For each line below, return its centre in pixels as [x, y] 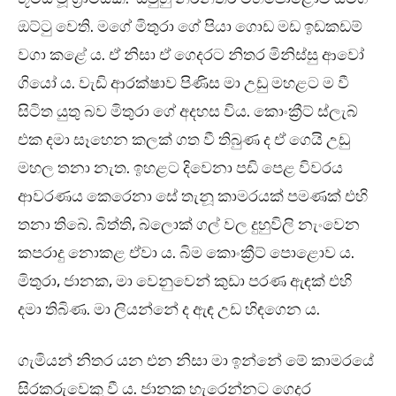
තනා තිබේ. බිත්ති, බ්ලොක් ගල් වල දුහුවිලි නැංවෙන [189, 225]
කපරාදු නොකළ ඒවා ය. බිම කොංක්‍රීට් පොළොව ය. [186, 253]
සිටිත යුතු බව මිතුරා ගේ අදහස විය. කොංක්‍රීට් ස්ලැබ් [188, 112]
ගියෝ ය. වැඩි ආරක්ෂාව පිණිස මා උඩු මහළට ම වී [183, 84]
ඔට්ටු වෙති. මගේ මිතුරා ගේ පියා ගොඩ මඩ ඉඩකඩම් [190, 27]
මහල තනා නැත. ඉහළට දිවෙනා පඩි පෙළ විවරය [180, 168]
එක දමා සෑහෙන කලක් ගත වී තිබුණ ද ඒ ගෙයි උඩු [184, 140]
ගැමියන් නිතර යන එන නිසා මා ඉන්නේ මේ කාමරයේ [196, 361]
